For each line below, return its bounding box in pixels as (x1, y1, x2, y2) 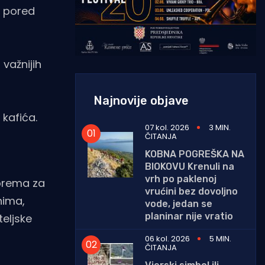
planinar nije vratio (145, 210, 233, 222)
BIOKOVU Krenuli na (145, 160, 234, 172)
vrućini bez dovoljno (145, 185, 238, 197)
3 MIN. (209, 121, 231, 133)
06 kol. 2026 (145, 232, 190, 244)
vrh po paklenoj (145, 173, 216, 185)
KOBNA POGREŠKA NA (145, 148, 244, 160)
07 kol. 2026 (145, 121, 189, 133)
